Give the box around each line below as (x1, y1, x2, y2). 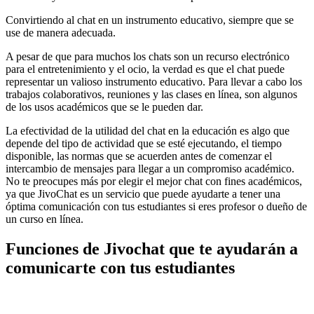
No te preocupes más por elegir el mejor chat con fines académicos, (6, 175, 302, 188)
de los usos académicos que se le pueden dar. (6, 101, 203, 114)
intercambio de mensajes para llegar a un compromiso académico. (6, 163, 294, 175)
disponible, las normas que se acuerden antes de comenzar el (6, 150, 272, 163)
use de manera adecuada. (6, 27, 116, 39)
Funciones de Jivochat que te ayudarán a (6, 239, 298, 258)
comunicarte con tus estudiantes (6, 258, 235, 277)
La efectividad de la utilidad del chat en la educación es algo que (6, 125, 289, 137)
